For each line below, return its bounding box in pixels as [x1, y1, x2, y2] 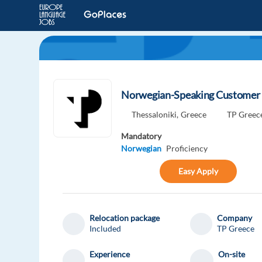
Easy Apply [178, 166, 219, 177]
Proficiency [166, 143, 208, 154]
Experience [89, 249, 130, 260]
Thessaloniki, [132, 109, 179, 120]
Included [89, 223, 122, 234]
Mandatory [121, 131, 162, 142]
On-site [218, 249, 246, 260]
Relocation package [89, 213, 160, 223]
